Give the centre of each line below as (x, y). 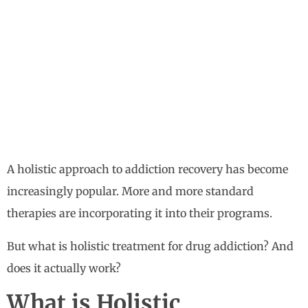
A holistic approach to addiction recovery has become (147, 169)
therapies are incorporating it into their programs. (140, 213)
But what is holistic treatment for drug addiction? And (150, 246)
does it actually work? (64, 268)
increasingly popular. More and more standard (130, 191)
